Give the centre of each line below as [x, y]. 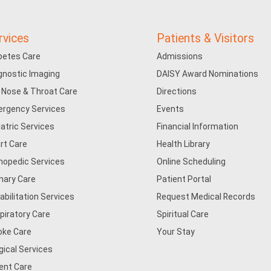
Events [171, 109]
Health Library [184, 144]
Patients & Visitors [206, 38]
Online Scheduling [191, 162]
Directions [177, 91]
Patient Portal [184, 179]
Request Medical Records [206, 197]
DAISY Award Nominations [208, 74]
